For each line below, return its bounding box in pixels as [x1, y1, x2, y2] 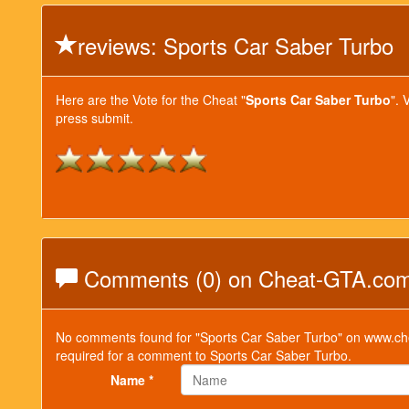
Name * [110, 371, 154, 389]
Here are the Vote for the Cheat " [56, 90, 246, 109]
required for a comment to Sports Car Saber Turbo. [56, 346, 351, 364]
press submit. [56, 109, 133, 127]
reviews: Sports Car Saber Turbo [78, 29, 393, 61]
